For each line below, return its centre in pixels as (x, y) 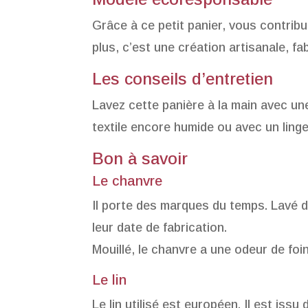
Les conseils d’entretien (183, 79)
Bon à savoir (140, 158)
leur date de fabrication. (160, 228)
